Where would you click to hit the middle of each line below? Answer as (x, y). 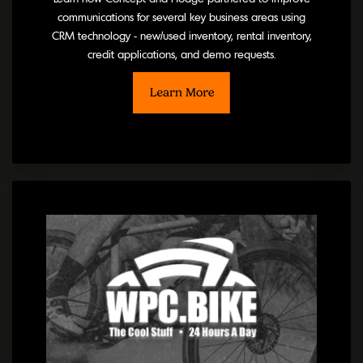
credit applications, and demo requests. (181, 54)
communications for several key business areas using (181, 17)
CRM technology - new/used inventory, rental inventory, (181, 35)
